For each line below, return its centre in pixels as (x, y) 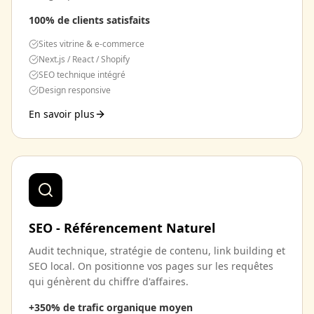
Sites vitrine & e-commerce (91, 44)
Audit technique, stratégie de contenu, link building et (157, 251)
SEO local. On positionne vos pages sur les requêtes (151, 266)
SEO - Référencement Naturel (122, 228)
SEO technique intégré (82, 75)
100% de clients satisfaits (89, 20)
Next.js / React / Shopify (84, 59)
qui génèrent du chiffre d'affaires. (109, 281)
